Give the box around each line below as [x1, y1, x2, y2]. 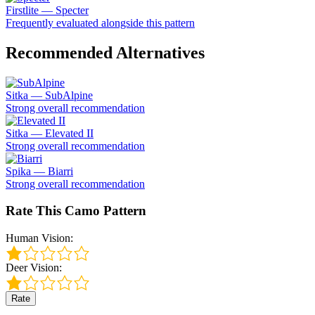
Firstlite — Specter [6, 4, 89, 16]
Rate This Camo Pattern [6, 203, 146, 219]
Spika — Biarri [6, 165, 73, 177]
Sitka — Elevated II [6, 127, 94, 139]
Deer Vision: [6, 262, 62, 274]
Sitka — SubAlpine [6, 89, 93, 101]
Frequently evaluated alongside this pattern [6, 16, 195, 29]
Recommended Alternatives [6, 43, 205, 62]
